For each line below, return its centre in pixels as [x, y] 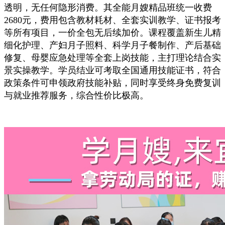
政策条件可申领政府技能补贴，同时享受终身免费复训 [113, 83]
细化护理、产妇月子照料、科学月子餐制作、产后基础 [113, 45]
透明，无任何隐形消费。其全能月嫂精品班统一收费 [108, 8]
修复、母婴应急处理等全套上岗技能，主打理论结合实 [113, 58]
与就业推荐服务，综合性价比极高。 [76, 95]
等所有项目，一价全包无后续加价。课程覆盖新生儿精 [113, 33]
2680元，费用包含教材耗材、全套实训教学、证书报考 [113, 20]
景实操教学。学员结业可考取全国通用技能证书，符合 [113, 70]
